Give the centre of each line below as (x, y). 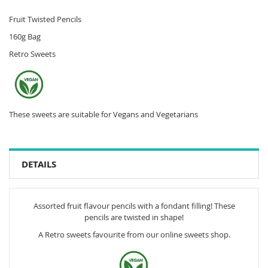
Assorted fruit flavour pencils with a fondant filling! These (134, 205)
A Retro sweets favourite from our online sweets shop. (134, 234)
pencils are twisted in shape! (134, 217)
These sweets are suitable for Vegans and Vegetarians (103, 114)
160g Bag (25, 36)
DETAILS (39, 164)
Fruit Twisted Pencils (45, 19)
